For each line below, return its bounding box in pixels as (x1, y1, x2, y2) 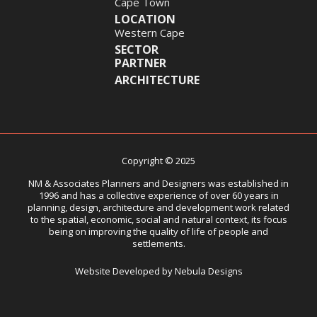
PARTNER (115, 54, 166, 71)
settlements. (132, 236, 185, 250)
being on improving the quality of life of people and (49, 224, 268, 238)
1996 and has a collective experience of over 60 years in (38, 188, 279, 202)
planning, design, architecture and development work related (28, 200, 289, 214)
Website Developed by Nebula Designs (74, 264, 243, 277)
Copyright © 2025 (122, 154, 195, 167)
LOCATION (115, 11, 175, 27)
